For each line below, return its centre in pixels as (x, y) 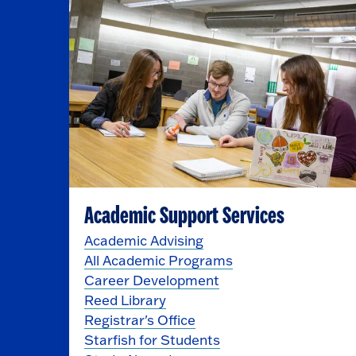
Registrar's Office (139, 319)
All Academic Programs (158, 260)
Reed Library (125, 300)
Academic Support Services (184, 216)
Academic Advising (143, 240)
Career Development (151, 280)
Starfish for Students (152, 339)
